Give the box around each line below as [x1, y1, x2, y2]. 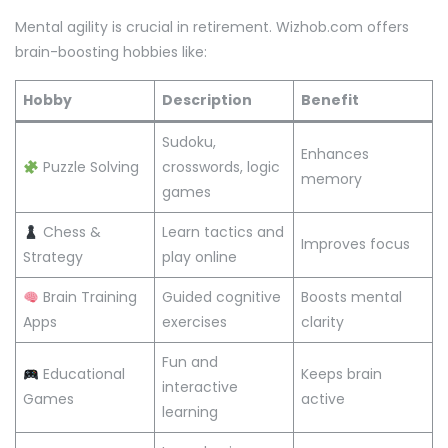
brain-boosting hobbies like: [15, 42, 207, 63]
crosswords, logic [162, 157, 280, 178]
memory [301, 169, 362, 190]
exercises [162, 312, 227, 333]
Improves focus [301, 234, 410, 255]
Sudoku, [162, 132, 216, 153]
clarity [301, 312, 344, 333]
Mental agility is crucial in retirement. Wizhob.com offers [15, 17, 409, 38]
